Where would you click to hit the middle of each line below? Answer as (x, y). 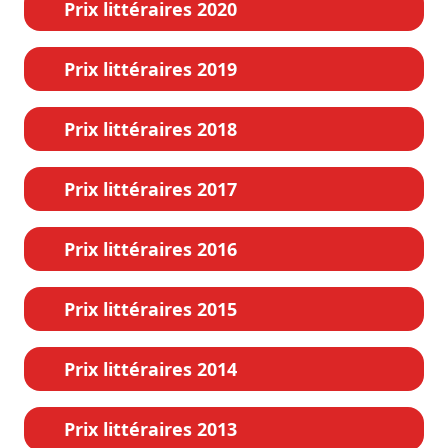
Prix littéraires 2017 (150, 189)
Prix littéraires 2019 (150, 69)
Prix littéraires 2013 (150, 429)
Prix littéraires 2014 (150, 369)
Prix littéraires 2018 (150, 129)
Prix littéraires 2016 (150, 249)
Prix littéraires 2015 (150, 309)
